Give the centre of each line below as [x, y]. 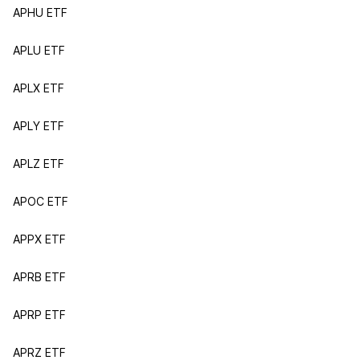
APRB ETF [39, 277]
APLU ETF [39, 50]
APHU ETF [40, 12]
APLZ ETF [39, 164]
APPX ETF [39, 239]
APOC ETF [41, 201]
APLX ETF [39, 88]
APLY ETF [39, 126]
